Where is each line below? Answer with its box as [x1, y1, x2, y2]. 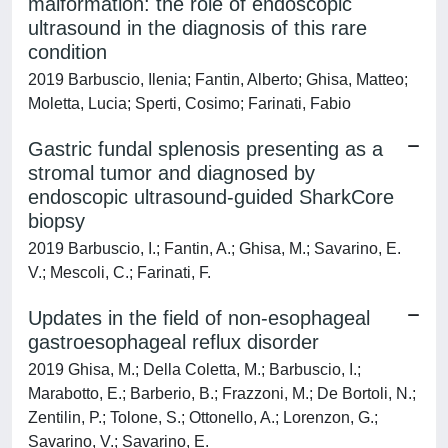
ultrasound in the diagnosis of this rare [28, 17, 367, 39]
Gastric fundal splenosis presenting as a [28, 138, 383, 160]
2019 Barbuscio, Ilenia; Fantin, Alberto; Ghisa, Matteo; [28, 71, 408, 88]
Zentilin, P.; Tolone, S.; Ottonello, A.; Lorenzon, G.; [28, 409, 378, 426]
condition [28, 41, 107, 63]
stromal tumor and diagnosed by [28, 162, 315, 184]
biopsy [28, 210, 85, 232]
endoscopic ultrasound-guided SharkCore [28, 186, 394, 208]
